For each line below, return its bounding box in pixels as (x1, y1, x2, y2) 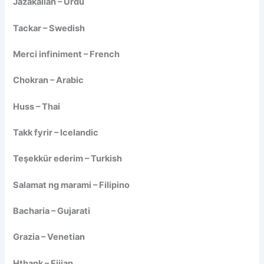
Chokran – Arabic (13, 75, 84, 86)
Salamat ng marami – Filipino (13, 179, 130, 190)
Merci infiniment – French (13, 48, 120, 60)
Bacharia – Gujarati (13, 206, 91, 217)
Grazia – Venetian (13, 232, 85, 243)
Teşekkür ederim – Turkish (13, 153, 123, 164)
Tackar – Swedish (13, 22, 85, 34)
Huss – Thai (13, 101, 61, 112)
